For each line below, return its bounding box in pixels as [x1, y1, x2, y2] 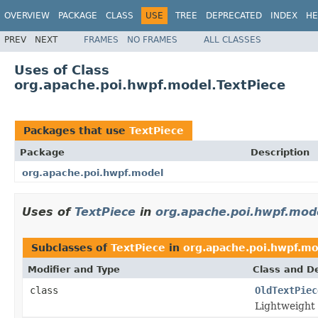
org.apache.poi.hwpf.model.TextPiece [14, 77, 285, 92]
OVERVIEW [4, 11, 50, 21]
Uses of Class [14, 62, 109, 77]
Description [251, 146, 309, 158]
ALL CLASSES [204, 34, 261, 45]
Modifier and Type [28, 263, 120, 275]
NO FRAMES [127, 34, 177, 45]
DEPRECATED [206, 11, 262, 21]
